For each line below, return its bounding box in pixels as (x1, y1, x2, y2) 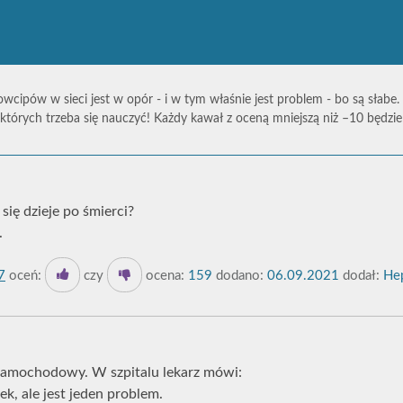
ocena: (142, 269, 184, 282)
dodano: (216, 269, 264, 282)
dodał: (339, 269, 380, 282)
